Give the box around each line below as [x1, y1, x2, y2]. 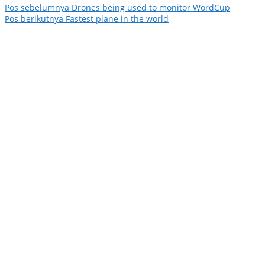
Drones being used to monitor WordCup [69, 2, 230, 14]
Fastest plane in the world [63, 13, 169, 25]
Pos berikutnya [5, 13, 63, 25]
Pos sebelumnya [5, 2, 69, 14]
